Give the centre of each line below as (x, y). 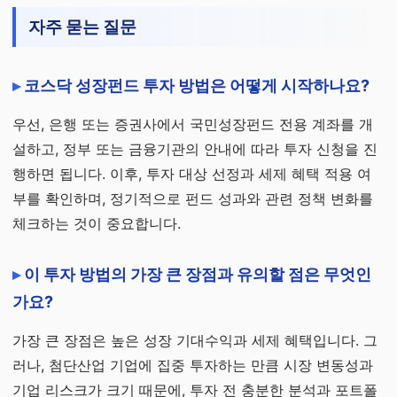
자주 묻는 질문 (82, 27)
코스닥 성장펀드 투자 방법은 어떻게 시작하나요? (197, 86)
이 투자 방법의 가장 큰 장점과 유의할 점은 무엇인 (198, 274)
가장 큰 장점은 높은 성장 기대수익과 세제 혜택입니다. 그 (195, 340)
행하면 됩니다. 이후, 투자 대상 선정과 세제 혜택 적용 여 (192, 174)
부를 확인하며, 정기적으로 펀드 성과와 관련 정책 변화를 (193, 198)
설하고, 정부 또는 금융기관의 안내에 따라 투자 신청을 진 (195, 149)
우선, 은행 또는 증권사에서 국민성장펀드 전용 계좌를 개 (193, 124)
